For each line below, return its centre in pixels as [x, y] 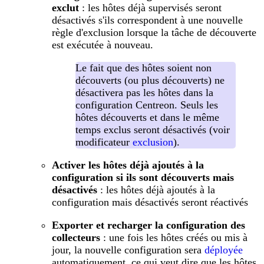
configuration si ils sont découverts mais [143, 177]
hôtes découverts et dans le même [147, 117]
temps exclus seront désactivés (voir [153, 129]
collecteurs [76, 237]
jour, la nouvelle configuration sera [128, 250]
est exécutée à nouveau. [103, 44]
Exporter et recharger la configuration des [148, 225]
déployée [224, 250]
